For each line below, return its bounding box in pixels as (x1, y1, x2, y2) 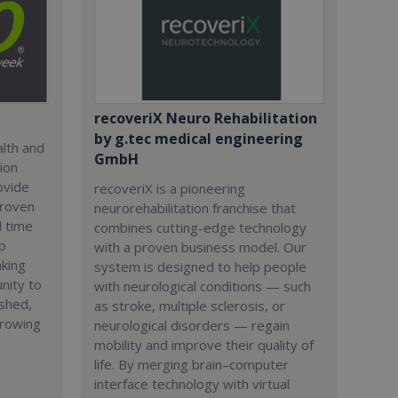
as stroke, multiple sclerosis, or (93, 297, 285, 314)
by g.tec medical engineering (93, 129, 303, 148)
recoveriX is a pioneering (93, 179, 245, 197)
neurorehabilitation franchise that (93, 199, 296, 217)
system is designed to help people (93, 258, 306, 275)
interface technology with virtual (93, 375, 290, 393)
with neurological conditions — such (93, 277, 311, 295)
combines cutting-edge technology (93, 219, 306, 236)
